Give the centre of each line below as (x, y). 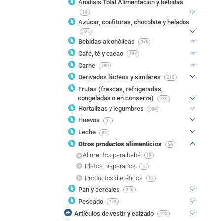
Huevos (90, 120)
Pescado (91, 201)
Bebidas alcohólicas (107, 41)
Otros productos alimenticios (121, 144)
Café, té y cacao (101, 53)
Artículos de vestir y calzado (115, 213)
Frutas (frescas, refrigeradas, (120, 89)
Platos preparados (111, 166)
